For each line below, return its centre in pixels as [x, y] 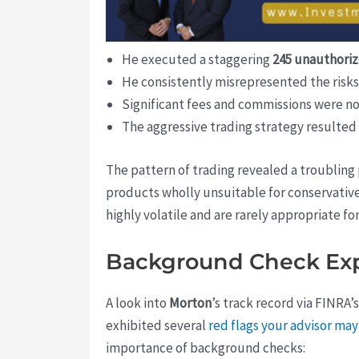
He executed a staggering [197, 60]
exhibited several [157, 325]
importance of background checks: [206, 347]
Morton [190, 303]
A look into [137, 303]
